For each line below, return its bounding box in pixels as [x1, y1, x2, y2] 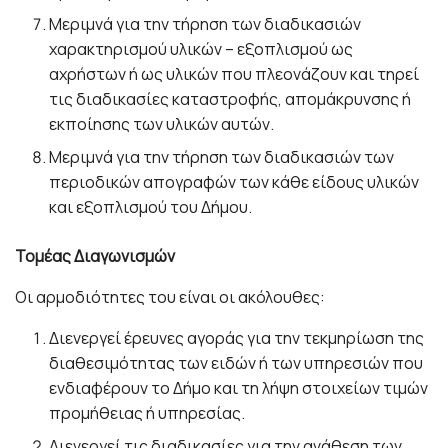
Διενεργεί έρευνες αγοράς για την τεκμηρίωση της [49, 326, 425, 349]
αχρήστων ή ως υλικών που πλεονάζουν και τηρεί [49, 62, 420, 85]
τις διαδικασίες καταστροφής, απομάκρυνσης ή [49, 87, 412, 110]
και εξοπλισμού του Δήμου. [49, 195, 253, 218]
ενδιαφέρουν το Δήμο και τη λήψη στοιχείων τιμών [49, 376, 429, 399]
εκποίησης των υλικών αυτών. [49, 112, 275, 135]
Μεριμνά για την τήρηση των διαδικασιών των [49, 145, 395, 168]
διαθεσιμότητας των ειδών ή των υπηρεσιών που [49, 351, 424, 374]
